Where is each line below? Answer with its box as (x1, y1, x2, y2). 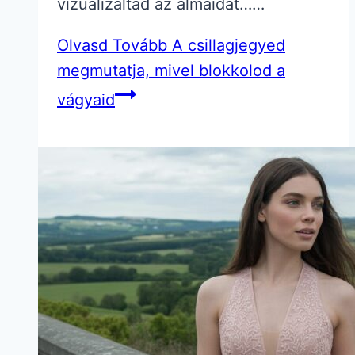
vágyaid (57, 90, 115, 109)
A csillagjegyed (167, 35, 285, 55)
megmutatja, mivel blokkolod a (57, 60, 285, 80)
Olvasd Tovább (57, 35, 167, 55)
